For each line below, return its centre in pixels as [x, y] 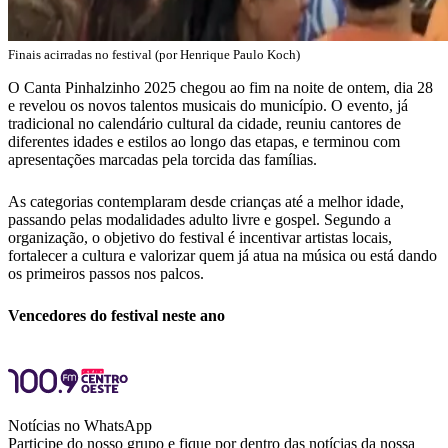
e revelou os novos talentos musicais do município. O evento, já [208, 106]
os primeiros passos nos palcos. [106, 274]
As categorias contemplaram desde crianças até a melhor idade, [206, 202]
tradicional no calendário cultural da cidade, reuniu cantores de [204, 124]
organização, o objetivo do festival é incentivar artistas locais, [200, 238]
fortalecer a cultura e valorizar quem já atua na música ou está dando [222, 256]
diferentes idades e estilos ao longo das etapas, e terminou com [204, 142]
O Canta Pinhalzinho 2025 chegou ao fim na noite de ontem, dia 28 [220, 88]
